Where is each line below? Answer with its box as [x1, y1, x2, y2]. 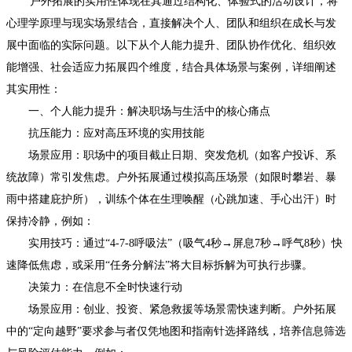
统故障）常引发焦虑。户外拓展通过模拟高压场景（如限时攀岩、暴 [6, 170, 336, 183]
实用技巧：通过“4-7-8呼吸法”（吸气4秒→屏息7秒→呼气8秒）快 [6, 236, 343, 249]
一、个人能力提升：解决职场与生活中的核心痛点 [6, 104, 270, 117]
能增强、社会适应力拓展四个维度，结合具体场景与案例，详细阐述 [6, 60, 336, 73]
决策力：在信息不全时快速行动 [6, 280, 182, 293]
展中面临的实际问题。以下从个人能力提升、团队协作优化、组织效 [6, 38, 336, 51]
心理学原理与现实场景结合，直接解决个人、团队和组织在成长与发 [6, 16, 336, 29]
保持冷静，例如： [6, 214, 94, 227]
